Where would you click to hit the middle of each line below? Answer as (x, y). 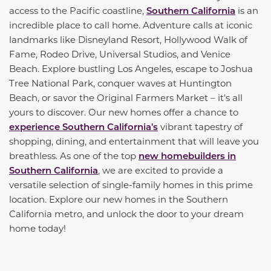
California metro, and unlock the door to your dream (126, 213)
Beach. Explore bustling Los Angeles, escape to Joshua (131, 68)
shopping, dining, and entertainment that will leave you (134, 141)
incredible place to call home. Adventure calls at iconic (131, 24)
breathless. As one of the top (74, 155)
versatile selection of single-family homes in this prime (131, 184)
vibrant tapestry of (200, 126)
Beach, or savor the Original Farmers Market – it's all (126, 97)
